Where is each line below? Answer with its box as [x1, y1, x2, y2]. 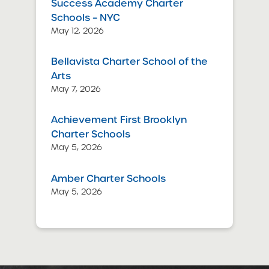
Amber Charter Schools [51, 171, 166, 186]
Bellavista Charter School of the [51, 55, 208, 69]
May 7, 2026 [51, 83, 101, 95]
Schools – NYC [51, 10, 120, 25]
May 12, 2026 [51, 25, 104, 37]
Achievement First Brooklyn [51, 113, 187, 127]
